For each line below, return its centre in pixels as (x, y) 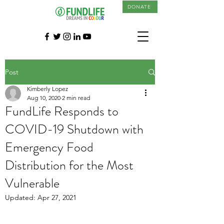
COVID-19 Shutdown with (74, 129)
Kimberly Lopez (47, 89)
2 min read (76, 98)
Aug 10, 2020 (44, 98)
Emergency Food (49, 147)
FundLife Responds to (62, 111)
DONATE (139, 7)
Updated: (21, 197)
